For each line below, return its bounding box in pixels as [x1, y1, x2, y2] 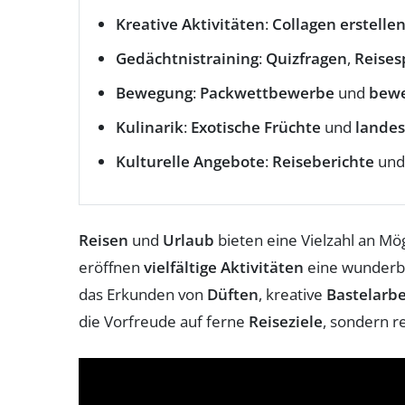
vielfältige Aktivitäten [144, 256, 304, 278]
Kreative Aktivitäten [116, 13, 265, 34]
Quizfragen [266, 47, 347, 69]
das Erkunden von [79, 283, 207, 305]
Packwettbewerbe [200, 81, 334, 103]
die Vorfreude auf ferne [79, 310, 249, 332]
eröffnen [79, 256, 144, 278]
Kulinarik [116, 116, 184, 137]
